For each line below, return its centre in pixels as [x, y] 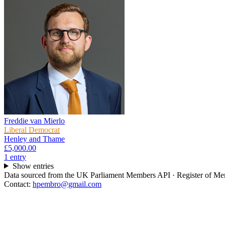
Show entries [33, 166]
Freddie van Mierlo [34, 121]
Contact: [18, 184]
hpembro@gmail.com [67, 184]
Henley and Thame [34, 139]
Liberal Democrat [32, 130]
